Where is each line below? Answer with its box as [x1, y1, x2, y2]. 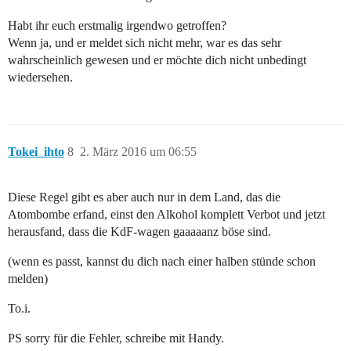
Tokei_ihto [8, 144, 64, 158]
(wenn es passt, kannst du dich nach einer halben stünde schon [8, 254, 316, 268]
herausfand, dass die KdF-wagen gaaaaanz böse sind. [8, 224, 271, 238]
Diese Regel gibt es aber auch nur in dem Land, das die [8, 190, 280, 204]
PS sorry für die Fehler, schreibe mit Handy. [8, 331, 224, 345]
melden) [8, 271, 48, 285]
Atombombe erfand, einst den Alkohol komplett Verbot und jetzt [8, 207, 325, 221]
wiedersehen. [8, 70, 73, 84]
